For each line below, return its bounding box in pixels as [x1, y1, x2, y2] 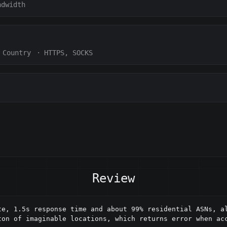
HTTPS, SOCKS [44, 48, 93, 57]
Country [2, 48, 31, 57]
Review [92, 171, 135, 186]
